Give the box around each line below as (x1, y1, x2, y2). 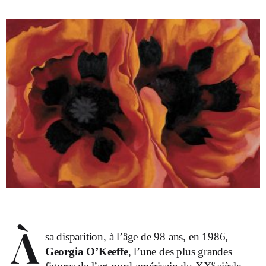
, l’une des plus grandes (128, 245, 232, 258)
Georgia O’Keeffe (45, 245, 128, 258)
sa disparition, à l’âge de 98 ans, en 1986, (45, 230, 229, 243)
